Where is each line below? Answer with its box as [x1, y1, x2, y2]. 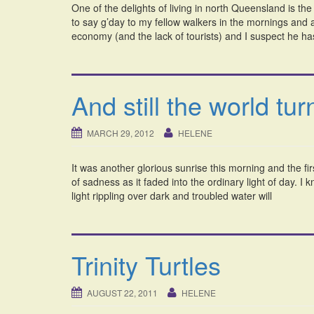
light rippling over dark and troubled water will [71, 189, 272, 203]
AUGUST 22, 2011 [87, 287, 158, 299]
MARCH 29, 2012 [87, 127, 154, 139]
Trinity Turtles [71, 247, 221, 283]
